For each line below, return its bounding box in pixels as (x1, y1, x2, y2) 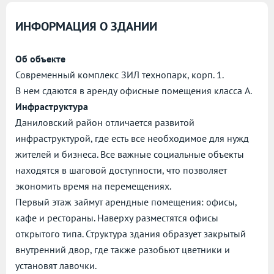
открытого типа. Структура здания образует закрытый (15, 228, 246, 240)
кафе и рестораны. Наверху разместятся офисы (15, 212, 218, 224)
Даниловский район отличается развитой (15, 116, 194, 129)
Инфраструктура (15, 100, 88, 113)
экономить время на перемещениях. (15, 180, 171, 193)
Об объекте (15, 53, 65, 65)
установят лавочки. (15, 259, 97, 272)
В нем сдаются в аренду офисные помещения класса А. (15, 84, 252, 97)
